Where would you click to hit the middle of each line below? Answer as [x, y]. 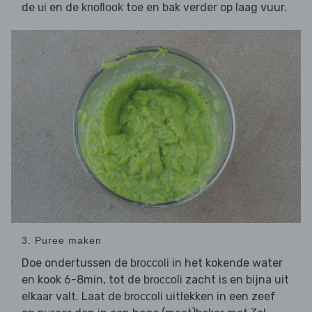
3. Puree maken [62, 241]
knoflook [102, 8]
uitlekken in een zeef [219, 297]
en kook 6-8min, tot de [83, 280]
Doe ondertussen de [76, 263]
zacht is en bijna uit [236, 280]
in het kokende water [226, 263]
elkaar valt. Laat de [73, 297]
